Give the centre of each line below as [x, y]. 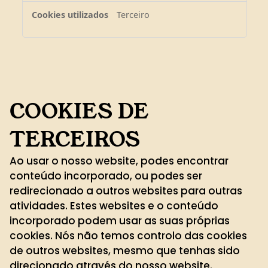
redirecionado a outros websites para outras [126, 191]
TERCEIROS [75, 139]
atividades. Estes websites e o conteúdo [114, 205]
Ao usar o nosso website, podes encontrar [119, 161]
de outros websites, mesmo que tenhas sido [125, 250]
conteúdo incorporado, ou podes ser [106, 176]
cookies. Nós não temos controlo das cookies [128, 235]
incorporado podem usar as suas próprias [120, 220]
